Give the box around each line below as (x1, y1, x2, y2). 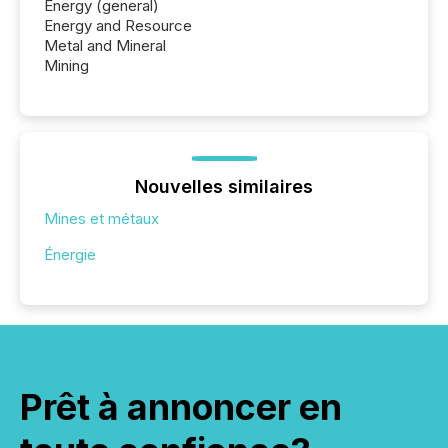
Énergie (44, 245, 96, 265)
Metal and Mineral (44, 36, 166, 56)
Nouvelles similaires (135, 176, 313, 198)
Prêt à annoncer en (20, 385, 342, 430)
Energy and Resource (44, 16, 192, 36)
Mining (44, 56, 89, 76)
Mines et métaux (44, 209, 159, 229)
